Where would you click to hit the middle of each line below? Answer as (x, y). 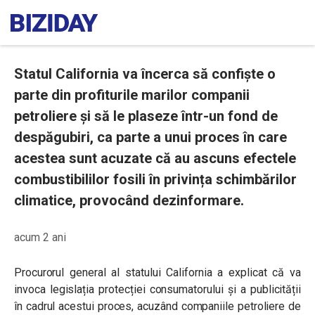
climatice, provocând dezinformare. (129, 200)
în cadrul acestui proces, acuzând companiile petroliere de (157, 306)
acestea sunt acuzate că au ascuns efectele (155, 158)
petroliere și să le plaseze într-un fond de (146, 116)
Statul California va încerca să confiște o (145, 74)
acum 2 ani (40, 237)
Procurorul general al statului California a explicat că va (157, 272)
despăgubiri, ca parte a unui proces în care (150, 137)
